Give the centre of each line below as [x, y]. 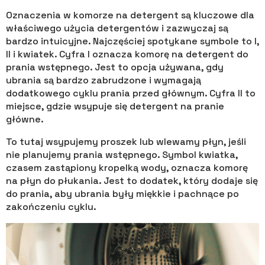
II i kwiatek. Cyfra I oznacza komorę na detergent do [127, 54]
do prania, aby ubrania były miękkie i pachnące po [122, 193]
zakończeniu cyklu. [51, 206]
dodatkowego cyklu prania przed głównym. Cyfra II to [131, 93]
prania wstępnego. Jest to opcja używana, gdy [115, 67]
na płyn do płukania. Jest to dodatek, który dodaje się [132, 180]
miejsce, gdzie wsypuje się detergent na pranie [115, 106]
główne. [25, 119]
